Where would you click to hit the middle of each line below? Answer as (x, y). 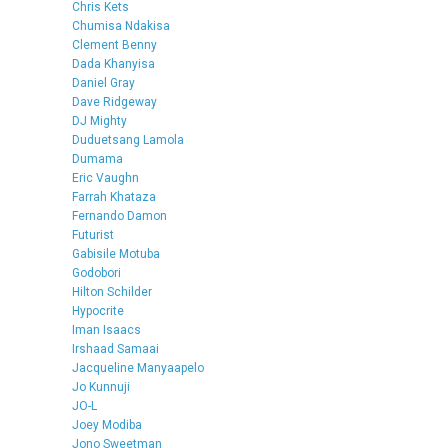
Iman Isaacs (106, 329)
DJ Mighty (99, 120)
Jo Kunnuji (101, 386)
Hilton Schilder (112, 291)
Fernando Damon (119, 215)
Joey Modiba (107, 424)
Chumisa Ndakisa (121, 25)
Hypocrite (98, 310)
